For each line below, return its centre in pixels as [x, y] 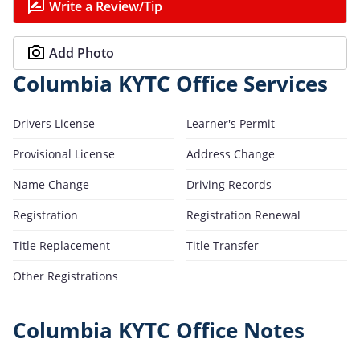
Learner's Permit [231, 123]
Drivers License [54, 123]
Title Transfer [223, 245]
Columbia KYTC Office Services [170, 84]
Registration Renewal [243, 215]
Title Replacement [61, 245]
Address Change [231, 153]
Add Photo [82, 53]
